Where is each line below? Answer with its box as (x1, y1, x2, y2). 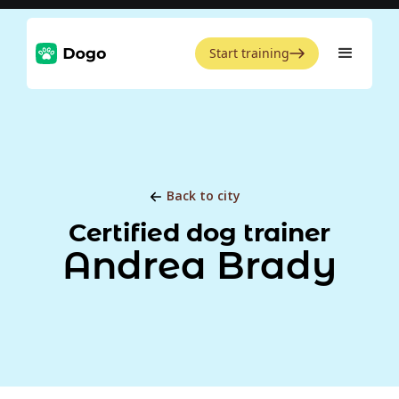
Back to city (166, 187, 240, 204)
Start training (209, 45, 289, 61)
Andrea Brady (62, 243, 337, 288)
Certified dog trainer (68, 217, 331, 248)
